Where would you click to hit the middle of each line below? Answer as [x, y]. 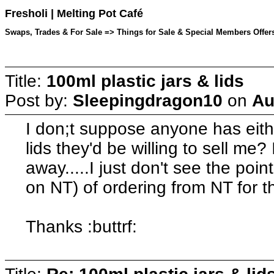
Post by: [39, 100]
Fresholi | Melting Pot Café [74, 14]
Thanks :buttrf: [82, 226]
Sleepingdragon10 [148, 100]
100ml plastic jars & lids [145, 81]
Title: [26, 81]
